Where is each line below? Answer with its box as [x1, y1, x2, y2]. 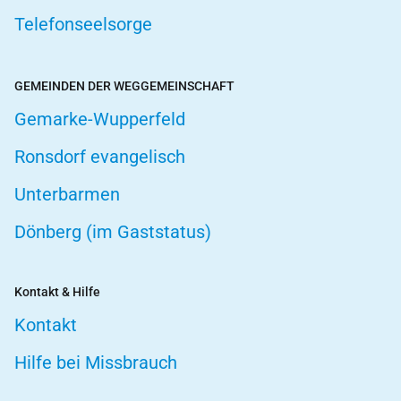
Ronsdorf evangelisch [14, 146, 185, 168]
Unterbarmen [14, 183, 120, 206]
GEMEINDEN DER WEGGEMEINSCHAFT [14, 79, 235, 94]
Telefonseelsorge [14, 13, 152, 36]
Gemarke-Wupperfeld [14, 108, 185, 131]
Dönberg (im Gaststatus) [14, 221, 211, 243]
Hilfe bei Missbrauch [14, 352, 177, 374]
